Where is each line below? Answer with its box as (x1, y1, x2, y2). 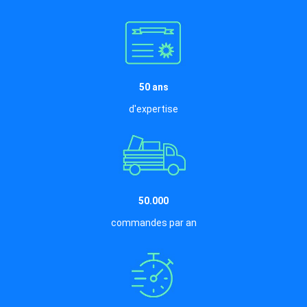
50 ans (138, 82, 169, 93)
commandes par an (110, 217, 197, 229)
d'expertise (129, 103, 178, 115)
